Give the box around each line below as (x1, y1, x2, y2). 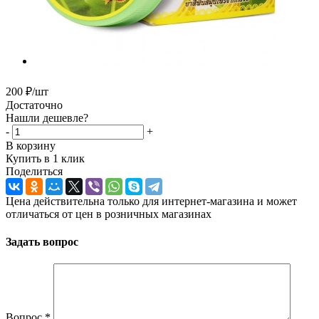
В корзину (6, 139, 56, 152)
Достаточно (6, 98, 63, 111)
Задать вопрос (6, 236, 78, 249)
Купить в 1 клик (6, 152, 85, 164)
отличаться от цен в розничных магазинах (6, 207, 211, 220)
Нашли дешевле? (6, 111, 88, 124)
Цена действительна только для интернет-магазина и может (6, 194, 297, 207)
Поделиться (6, 164, 63, 177)
